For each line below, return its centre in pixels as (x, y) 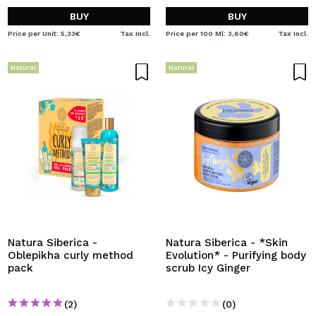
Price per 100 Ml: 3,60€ (207, 34)
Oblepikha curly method (71, 255)
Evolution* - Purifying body (236, 255)
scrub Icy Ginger (208, 268)
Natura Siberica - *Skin (227, 243)
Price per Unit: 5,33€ (44, 34)
